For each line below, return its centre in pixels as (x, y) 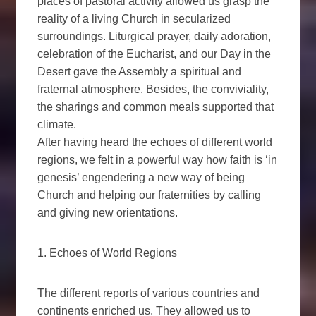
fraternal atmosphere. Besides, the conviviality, (153, 89)
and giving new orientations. (108, 212)
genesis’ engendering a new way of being (141, 177)
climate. (57, 124)
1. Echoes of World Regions (108, 253)
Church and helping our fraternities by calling (150, 195)
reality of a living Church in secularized (134, 18)
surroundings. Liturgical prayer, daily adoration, (154, 36)
